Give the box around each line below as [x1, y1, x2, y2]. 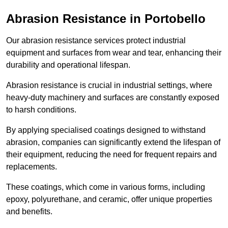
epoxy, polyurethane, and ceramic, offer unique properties [6, 194, 212, 204]
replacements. [6, 162, 57, 171]
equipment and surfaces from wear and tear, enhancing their [6, 48, 221, 57]
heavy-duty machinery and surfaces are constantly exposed [6, 93, 219, 102]
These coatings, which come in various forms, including [6, 182, 205, 191]
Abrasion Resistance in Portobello [6, 11, 206, 25]
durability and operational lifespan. [6, 60, 130, 69]
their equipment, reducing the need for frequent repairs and [6, 150, 217, 159]
